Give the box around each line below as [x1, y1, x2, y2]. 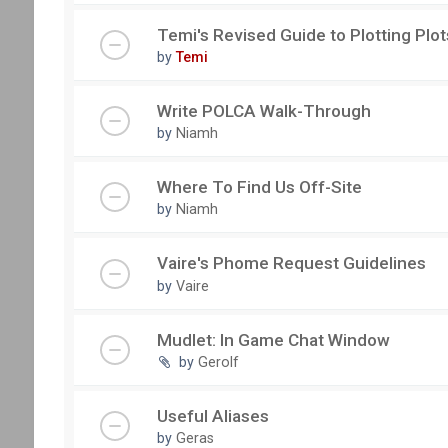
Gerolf [197, 353, 239, 370]
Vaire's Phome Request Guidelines [156, 253, 426, 274]
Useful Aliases [156, 405, 269, 426]
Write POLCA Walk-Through [156, 100, 371, 121]
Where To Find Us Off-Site [156, 177, 362, 198]
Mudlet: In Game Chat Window [156, 329, 390, 350]
